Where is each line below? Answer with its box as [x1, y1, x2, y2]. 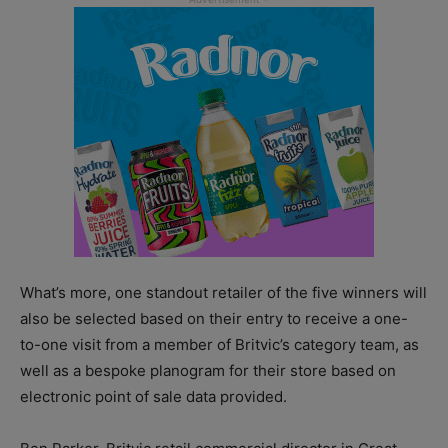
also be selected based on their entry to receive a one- [20, 309, 408, 329]
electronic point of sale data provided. [20, 387, 287, 407]
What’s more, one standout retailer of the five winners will [20, 283, 427, 303]
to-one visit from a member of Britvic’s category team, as [20, 335, 419, 355]
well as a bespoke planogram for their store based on [20, 361, 396, 381]
